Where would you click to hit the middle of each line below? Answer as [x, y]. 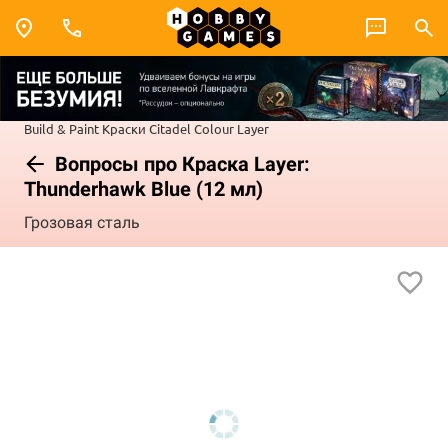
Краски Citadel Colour [168, 128]
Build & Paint [61, 128]
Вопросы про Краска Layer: [180, 163]
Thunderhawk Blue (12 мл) [143, 188]
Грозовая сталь [82, 223]
